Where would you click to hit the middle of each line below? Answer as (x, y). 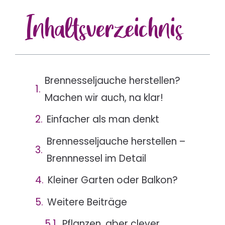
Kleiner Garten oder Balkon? (113, 180)
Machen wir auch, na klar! (104, 97)
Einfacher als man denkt (103, 120)
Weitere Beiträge (87, 202)
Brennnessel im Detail (96, 158)
